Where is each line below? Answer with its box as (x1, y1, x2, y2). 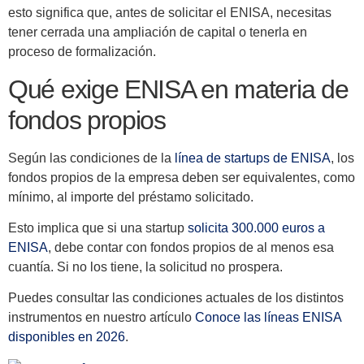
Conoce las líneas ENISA (195, 310, 341, 325)
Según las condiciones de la (8, 150, 175, 165)
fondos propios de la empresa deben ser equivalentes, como (8, 170, 355, 184)
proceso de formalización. (8, 45, 156, 59)
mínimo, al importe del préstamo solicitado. (8, 189, 253, 204)
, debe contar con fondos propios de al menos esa (48, 240, 334, 254)
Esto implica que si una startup (8, 220, 188, 235)
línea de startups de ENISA (175, 150, 331, 165)
